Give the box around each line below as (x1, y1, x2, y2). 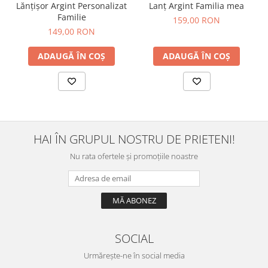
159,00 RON (173, 14, 220, 26)
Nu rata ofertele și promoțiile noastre (70, 150, 198, 162)
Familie (57, 11, 86, 23)
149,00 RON (48, 25, 95, 37)
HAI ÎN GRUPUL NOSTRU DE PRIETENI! (33, 130, 235, 147)
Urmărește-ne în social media (83, 249, 185, 261)
